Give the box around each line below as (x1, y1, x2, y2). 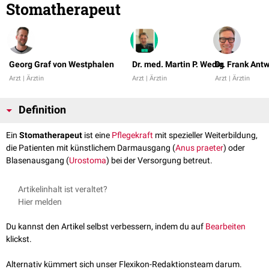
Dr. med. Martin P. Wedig (132, 59, 224, 70)
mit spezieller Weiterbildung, (153, 130, 258, 141)
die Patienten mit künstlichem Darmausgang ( (6, 143, 175, 153)
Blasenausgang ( (6, 156, 69, 166)
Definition (19, 104, 66, 116)
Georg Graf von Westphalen (9, 59, 114, 70)
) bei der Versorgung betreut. (106, 156, 213, 166)
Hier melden (18, 197, 62, 207)
